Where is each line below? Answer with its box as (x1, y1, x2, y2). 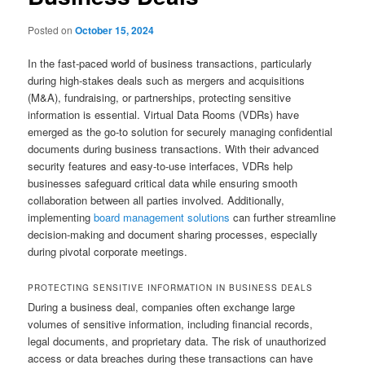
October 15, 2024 (75, 22, 155, 37)
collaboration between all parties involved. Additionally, (28, 191, 285, 208)
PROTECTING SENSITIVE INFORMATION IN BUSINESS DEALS (28, 281, 314, 293)
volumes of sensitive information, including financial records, (28, 315, 314, 332)
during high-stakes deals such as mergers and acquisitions (28, 72, 306, 88)
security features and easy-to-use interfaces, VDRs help (28, 157, 293, 174)
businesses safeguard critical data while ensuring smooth (28, 174, 298, 191)
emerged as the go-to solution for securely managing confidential (28, 123, 333, 139)
